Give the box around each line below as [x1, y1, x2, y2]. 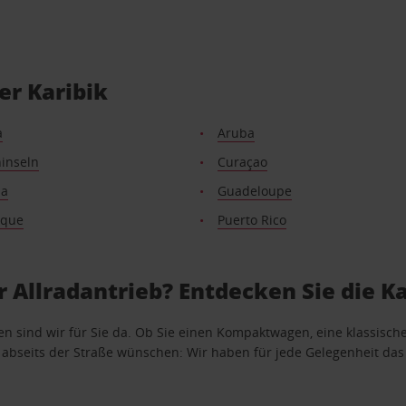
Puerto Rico [217, 211, 287, 228]
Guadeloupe [217, 182, 293, 199]
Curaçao [217, 153, 268, 170]
